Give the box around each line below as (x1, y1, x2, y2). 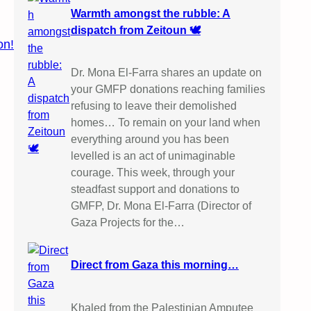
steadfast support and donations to (70, 183, 239, 195)
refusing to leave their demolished (70, 99, 237, 112)
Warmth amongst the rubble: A (70, 7, 230, 19)
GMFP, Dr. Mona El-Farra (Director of (70, 199, 251, 212)
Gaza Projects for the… (70, 216, 185, 228)
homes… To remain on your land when (70, 116, 260, 128)
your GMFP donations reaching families (70, 83, 265, 95)
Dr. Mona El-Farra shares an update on (70, 66, 262, 78)
